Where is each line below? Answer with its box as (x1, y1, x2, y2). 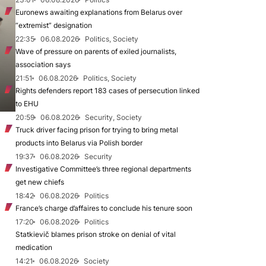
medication (15, 243, 52, 252)
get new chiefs (15, 178, 64, 186)
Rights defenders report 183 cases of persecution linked (15, 86, 199, 95)
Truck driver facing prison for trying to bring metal (15, 125, 178, 134)
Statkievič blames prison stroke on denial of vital (15, 230, 176, 239)
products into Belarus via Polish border (15, 138, 142, 147)
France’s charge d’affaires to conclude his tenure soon (15, 204, 192, 213)
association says (15, 60, 71, 69)
